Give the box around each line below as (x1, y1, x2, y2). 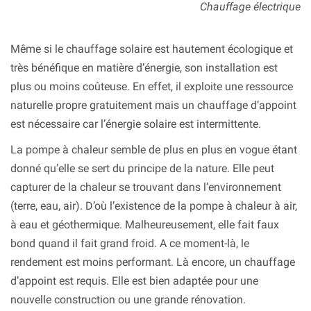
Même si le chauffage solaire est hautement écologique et (10, 42, 293, 56)
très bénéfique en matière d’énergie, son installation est (10, 61, 278, 75)
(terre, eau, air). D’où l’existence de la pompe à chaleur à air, (10, 199, 297, 213)
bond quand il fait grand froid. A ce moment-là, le (10, 237, 249, 251)
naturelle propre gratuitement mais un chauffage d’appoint (10, 99, 296, 112)
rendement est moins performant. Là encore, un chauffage (10, 255, 295, 269)
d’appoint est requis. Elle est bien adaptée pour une (10, 274, 258, 288)
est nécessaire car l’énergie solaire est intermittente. (10, 117, 261, 131)
